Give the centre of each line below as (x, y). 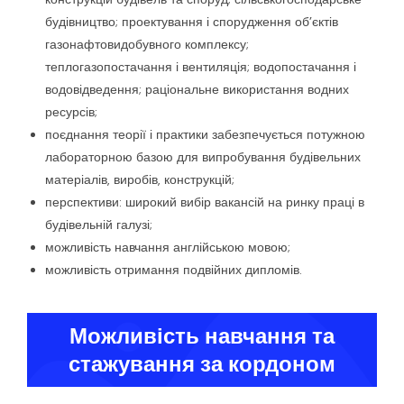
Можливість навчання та (202, 336)
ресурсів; (71, 112)
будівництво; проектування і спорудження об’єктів (192, 22)
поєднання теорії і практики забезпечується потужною (205, 135)
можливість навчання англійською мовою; (168, 248)
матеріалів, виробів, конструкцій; (140, 180)
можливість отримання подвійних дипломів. (174, 270)
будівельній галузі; (99, 225)
